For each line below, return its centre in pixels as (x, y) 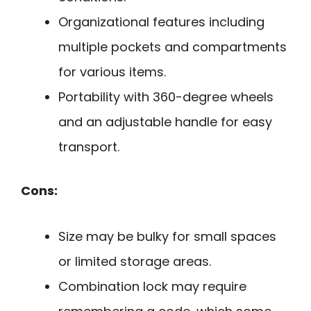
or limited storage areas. (135, 262)
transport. (89, 146)
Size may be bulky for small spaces (167, 237)
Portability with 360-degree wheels (166, 96)
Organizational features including (161, 22)
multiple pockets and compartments (173, 47)
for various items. (112, 72)
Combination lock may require (152, 287)
